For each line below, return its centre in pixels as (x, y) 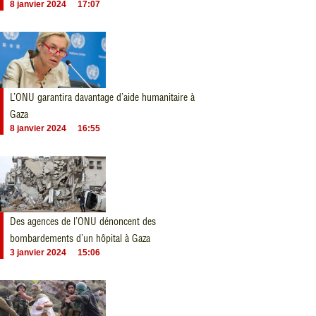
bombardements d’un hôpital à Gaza (80, 238)
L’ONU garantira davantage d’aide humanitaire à (102, 97)
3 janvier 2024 (38, 253)
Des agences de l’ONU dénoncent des (83, 221)
